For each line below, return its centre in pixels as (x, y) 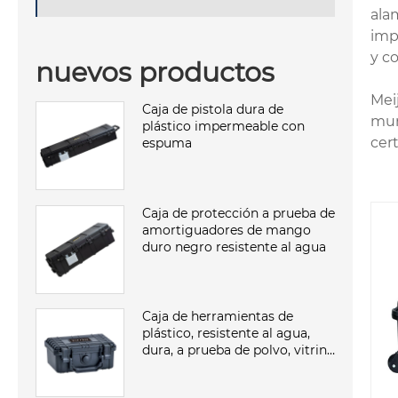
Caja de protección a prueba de (239, 213)
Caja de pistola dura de (213, 109)
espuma (167, 143)
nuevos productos (155, 72)
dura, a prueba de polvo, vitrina (238, 350)
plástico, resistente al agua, (226, 334)
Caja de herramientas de (218, 317)
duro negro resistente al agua (234, 247)
